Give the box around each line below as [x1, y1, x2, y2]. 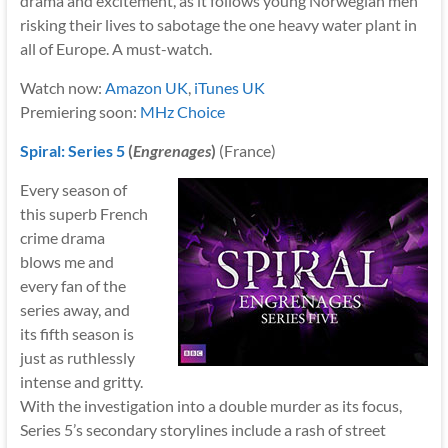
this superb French [19, 203, 148, 223]
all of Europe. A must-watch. [19, 38, 212, 58]
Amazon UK [104, 77, 188, 97]
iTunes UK [193, 77, 265, 97]
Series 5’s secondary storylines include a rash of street [19, 419, 386, 439]
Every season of [19, 179, 127, 199]
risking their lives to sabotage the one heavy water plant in [19, 14, 417, 34]
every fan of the [19, 275, 126, 295]
